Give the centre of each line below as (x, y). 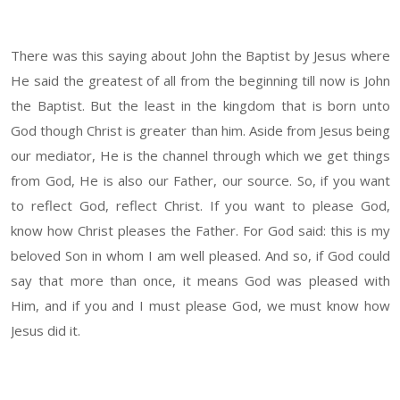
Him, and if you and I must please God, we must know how (200, 306)
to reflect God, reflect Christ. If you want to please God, (200, 206)
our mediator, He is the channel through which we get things (200, 156)
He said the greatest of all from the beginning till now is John (200, 81)
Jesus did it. (46, 331)
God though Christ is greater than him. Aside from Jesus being (200, 131)
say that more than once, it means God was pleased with (200, 281)
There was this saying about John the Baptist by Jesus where (200, 56)
